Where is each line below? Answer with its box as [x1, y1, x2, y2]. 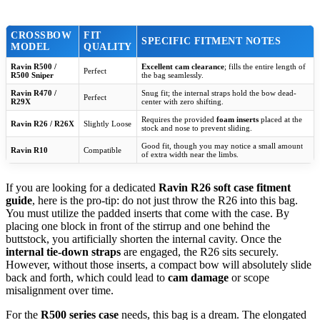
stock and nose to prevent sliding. [141, 124, 252, 133]
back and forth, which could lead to [6, 271, 168, 284]
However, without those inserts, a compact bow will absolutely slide [6, 259, 311, 271]
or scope [229, 271, 269, 284]
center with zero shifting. [141, 97, 224, 106]
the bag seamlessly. [141, 71, 204, 80]
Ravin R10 [11, 146, 48, 155]
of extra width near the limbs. [141, 150, 239, 159]
